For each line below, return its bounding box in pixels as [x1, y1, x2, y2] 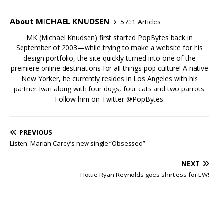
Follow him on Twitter [54, 94, 126, 104]
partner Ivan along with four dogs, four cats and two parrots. [13, 84, 206, 94]
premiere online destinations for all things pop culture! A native [11, 64, 208, 73]
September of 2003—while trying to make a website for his [16, 43, 203, 53]
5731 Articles [120, 17, 161, 26]
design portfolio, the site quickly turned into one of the [23, 53, 196, 63]
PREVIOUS [19, 128, 52, 137]
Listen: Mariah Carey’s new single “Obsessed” [10, 139, 145, 148]
